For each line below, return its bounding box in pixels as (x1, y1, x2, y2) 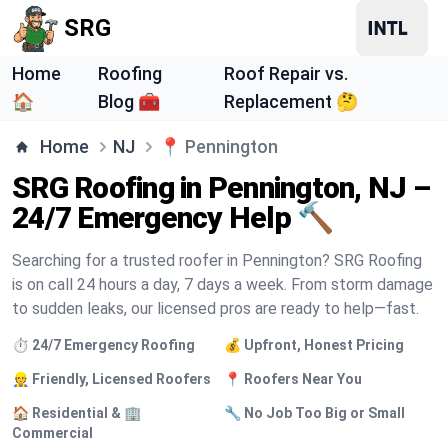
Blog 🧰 (97, 91, 160, 112)
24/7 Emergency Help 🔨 (12, 200, 334, 235)
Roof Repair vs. (223, 63, 348, 84)
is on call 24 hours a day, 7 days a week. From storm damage (12, 275, 433, 294)
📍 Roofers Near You (224, 371, 362, 387)
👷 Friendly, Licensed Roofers (12, 371, 211, 387)
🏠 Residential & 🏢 (12, 405, 141, 421)
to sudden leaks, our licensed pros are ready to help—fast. (12, 299, 419, 318)
